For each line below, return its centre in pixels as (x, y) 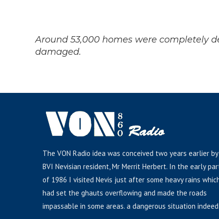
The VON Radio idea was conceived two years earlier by (130, 153)
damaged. (58, 52)
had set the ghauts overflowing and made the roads (125, 193)
